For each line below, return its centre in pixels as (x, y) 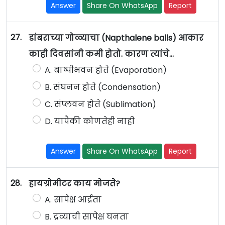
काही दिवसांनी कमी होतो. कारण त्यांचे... (102, 54)
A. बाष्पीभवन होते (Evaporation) (105, 70)
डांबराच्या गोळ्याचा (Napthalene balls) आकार (116, 38)
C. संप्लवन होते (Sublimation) (100, 104)
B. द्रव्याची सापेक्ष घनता (86, 217)
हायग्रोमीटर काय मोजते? (74, 184)
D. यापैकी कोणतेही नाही (89, 122)
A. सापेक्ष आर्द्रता (73, 200)
